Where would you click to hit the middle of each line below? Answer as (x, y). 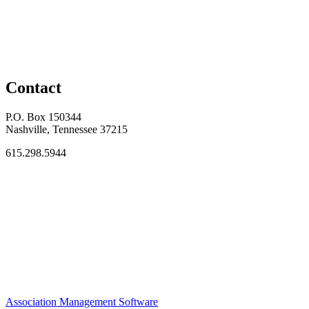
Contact (33, 88)
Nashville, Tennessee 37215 (67, 130)
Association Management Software (82, 301)
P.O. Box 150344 (43, 117)
